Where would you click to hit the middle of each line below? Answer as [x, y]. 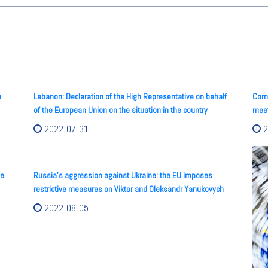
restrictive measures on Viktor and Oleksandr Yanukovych [129, 189]
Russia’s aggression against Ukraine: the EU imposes [123, 175]
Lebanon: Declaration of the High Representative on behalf [130, 96]
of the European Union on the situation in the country [121, 110]
